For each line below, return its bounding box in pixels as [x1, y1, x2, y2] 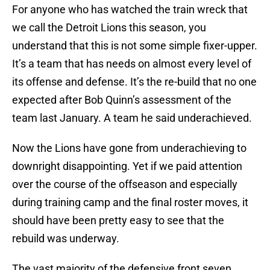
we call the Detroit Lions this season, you [12, 21, 206, 34]
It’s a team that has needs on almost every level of [12, 57, 251, 71]
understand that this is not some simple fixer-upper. [12, 39, 257, 52]
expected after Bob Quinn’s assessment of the [12, 93, 231, 107]
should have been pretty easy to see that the [12, 214, 224, 227]
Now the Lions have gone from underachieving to [12, 142, 246, 155]
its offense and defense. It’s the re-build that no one [12, 75, 257, 89]
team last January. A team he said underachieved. [12, 111, 252, 125]
